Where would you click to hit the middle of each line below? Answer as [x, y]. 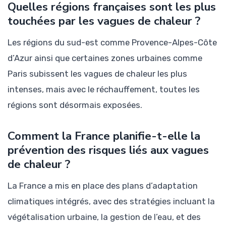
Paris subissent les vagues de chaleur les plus [97, 74]
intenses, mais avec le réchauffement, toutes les [104, 90]
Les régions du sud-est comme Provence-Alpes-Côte [112, 43]
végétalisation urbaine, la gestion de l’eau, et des [104, 217]
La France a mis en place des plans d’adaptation [103, 185]
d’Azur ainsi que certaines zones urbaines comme [105, 58]
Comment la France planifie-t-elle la [104, 136]
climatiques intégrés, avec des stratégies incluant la [111, 201]
